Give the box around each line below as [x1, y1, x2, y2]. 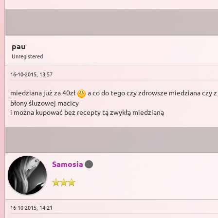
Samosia [52, 159, 83, 169]
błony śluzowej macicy [10, 98, 79, 108]
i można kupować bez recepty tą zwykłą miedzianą [10, 108, 164, 117]
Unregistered [12, 52, 43, 60]
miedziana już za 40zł [10, 88, 77, 97]
